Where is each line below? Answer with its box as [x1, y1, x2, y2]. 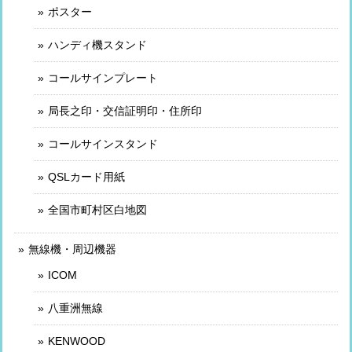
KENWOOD [48, 334, 105, 347]
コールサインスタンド [48, 137, 158, 150]
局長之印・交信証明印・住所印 [48, 104, 202, 117]
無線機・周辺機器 [28, 242, 116, 255]
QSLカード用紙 [48, 170, 125, 183]
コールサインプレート [48, 71, 158, 84]
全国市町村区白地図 [48, 203, 147, 216]
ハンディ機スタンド [48, 38, 147, 51]
